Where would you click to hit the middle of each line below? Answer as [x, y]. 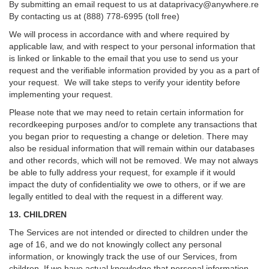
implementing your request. [63, 94]
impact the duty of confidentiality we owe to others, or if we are [127, 184]
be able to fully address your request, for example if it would [122, 172]
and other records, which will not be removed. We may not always [134, 160]
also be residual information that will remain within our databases [132, 148]
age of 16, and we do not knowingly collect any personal [115, 244]
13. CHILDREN [38, 214]
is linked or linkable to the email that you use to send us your [124, 58]
